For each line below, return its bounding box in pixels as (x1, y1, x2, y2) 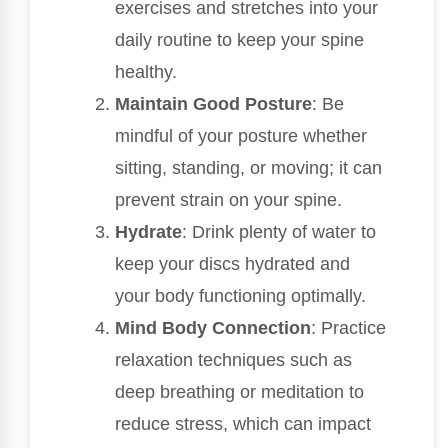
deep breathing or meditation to (115, 381, 364, 402)
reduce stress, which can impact (115, 413, 371, 434)
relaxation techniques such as (115, 349, 352, 370)
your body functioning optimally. (115, 285, 366, 306)
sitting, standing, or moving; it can (115, 157, 382, 178)
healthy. (115, 61, 177, 82)
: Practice (311, 317, 386, 338)
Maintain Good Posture (115, 93, 312, 114)
